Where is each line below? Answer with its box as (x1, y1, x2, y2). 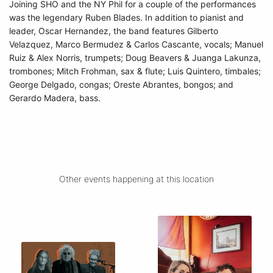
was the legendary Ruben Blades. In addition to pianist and (9, 12, 244, 23)
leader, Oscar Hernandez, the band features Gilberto (9, 26, 218, 36)
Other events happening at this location (59, 174, 214, 184)
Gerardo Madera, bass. (9, 93, 101, 103)
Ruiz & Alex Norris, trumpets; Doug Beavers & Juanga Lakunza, (9, 52, 261, 63)
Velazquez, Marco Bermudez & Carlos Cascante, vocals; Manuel (9, 39, 263, 49)
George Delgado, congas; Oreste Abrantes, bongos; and (9, 79, 233, 90)
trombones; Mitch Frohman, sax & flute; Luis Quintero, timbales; (9, 66, 261, 76)
